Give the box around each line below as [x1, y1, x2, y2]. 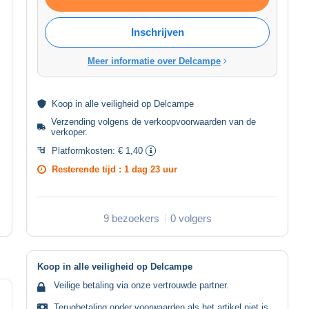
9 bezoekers [103, 212, 159, 224]
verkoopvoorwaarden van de [144, 116, 257, 127]
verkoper [51, 126, 86, 137]
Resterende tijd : [52, 163, 124, 175]
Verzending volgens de [51, 116, 145, 127]
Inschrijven [130, 26, 184, 38]
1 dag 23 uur [124, 163, 177, 175]
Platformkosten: [52, 145, 118, 156]
